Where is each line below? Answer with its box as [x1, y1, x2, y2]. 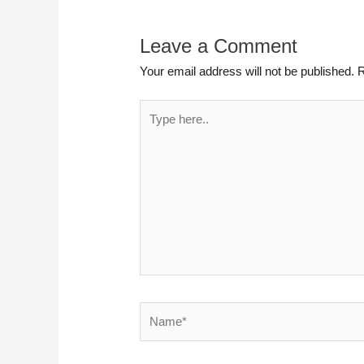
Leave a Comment [140, 35, 298, 58]
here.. [139, 120, 170, 135]
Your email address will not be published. [140, 64, 355, 79]
